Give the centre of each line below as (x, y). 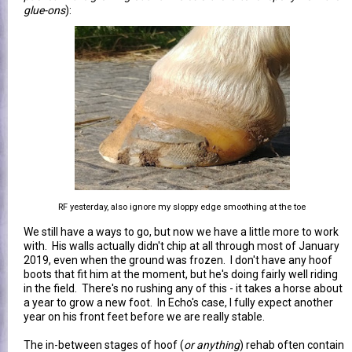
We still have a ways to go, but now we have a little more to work (181, 231)
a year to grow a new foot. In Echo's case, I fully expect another (178, 302)
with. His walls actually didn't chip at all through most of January (181, 246)
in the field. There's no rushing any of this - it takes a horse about (183, 288)
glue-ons (44, 10)
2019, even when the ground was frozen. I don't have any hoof (178, 260)
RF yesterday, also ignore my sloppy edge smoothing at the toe (182, 207)
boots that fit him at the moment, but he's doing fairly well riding (181, 274)
